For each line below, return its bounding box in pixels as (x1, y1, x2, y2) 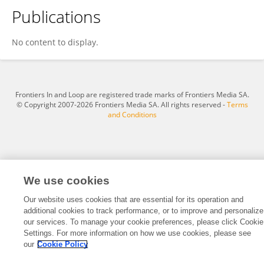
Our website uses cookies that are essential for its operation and (24, 195, 244, 204)
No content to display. (12, 37, 98, 48)
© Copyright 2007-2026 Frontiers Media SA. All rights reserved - (16, 100, 227, 110)
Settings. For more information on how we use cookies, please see (24, 229, 252, 237)
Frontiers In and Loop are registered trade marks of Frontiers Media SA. (15, 90, 249, 100)
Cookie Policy (37, 240, 88, 249)
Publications (12, 5, 101, 28)
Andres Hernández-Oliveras (27, 21, 131, 32)
